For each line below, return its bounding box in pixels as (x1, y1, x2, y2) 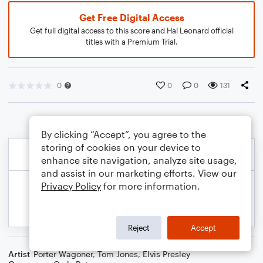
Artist (8, 249, 30, 259)
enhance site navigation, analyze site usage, (41, 154, 237, 166)
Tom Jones (97, 249, 138, 259)
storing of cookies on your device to (41, 141, 201, 153)
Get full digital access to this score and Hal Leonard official (29, 26, 234, 35)
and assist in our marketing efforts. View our (41, 167, 237, 178)
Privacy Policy (41, 180, 101, 191)
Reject (128, 222, 150, 232)
